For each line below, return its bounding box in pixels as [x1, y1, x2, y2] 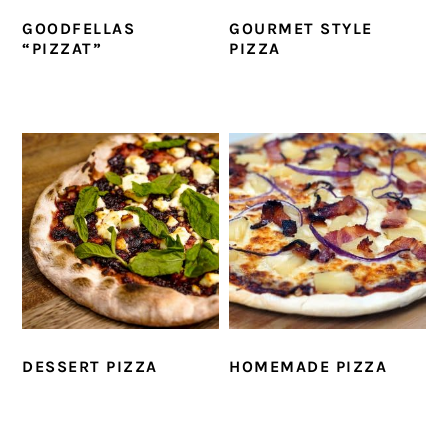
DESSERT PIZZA [22, 357, 158, 377]
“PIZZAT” [22, 38, 103, 58]
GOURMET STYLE [229, 18, 373, 38]
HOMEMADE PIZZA [229, 357, 388, 377]
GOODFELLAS [22, 18, 136, 38]
